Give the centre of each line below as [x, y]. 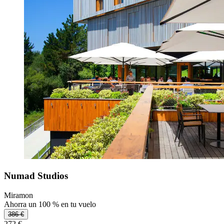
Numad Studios [36, 176]
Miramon [18, 195]
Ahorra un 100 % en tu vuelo [50, 204]
